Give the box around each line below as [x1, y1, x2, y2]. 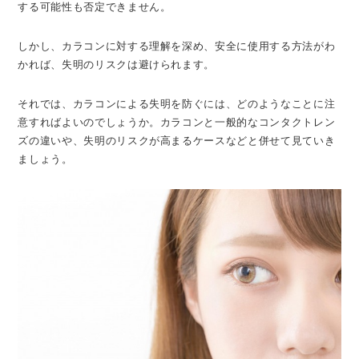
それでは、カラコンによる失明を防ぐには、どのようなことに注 [18, 97, 336, 110]
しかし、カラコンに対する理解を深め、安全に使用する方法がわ [18, 39, 336, 52]
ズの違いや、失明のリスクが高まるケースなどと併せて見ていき [18, 134, 336, 147]
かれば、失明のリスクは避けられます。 [18, 58, 216, 71]
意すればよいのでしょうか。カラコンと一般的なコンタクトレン [18, 115, 336, 128]
